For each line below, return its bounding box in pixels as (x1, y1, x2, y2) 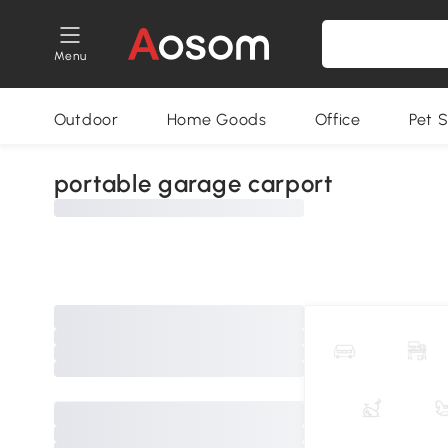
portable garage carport (53, 169, 333, 198)
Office (314, 110, 361, 129)
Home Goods (166, 110, 267, 129)
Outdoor (53, 110, 119, 129)
